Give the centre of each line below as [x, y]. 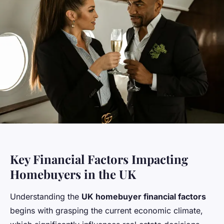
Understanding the [46, 196]
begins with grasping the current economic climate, [106, 210]
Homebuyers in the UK [73, 174]
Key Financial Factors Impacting [99, 159]
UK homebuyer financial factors [144, 196]
